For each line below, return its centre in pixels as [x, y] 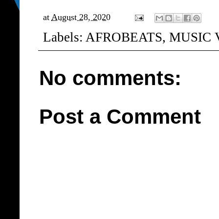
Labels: [64, 37]
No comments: [110, 78]
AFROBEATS [124, 37]
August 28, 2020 [81, 17]
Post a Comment [120, 117]
